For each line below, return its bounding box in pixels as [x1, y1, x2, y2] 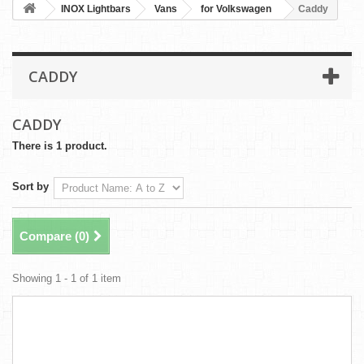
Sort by [12, 180, 49, 193]
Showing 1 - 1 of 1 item [12, 272, 121, 285]
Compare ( [19, 229, 79, 244]
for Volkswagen [201, 3, 271, 15]
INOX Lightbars [61, 3, 131, 15]
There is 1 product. [12, 140, 107, 153]
